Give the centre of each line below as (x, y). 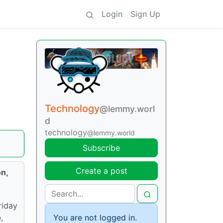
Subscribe (101, 148)
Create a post (101, 171)
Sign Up (145, 14)
